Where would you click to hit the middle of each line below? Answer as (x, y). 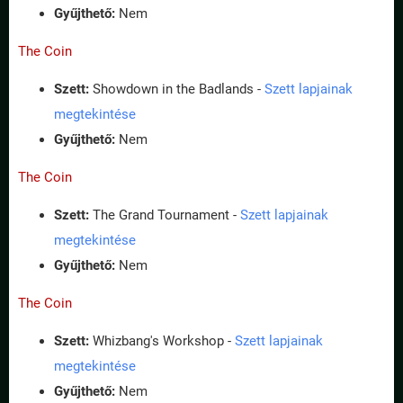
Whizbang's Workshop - (162, 340)
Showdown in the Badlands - (177, 89)
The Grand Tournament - (165, 215)
